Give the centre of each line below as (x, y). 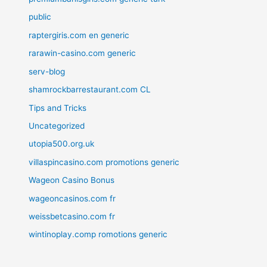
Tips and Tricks (58, 108)
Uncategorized (57, 125)
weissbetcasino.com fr (72, 216)
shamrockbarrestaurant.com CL (90, 90)
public (40, 17)
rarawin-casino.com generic (83, 53)
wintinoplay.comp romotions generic (98, 235)
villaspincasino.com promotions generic (104, 162)
